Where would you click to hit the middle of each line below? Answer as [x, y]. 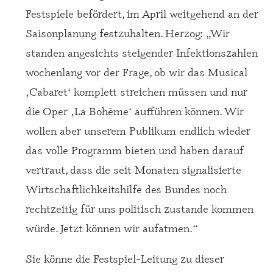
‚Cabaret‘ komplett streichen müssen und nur [136, 91]
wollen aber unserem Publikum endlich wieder [138, 130]
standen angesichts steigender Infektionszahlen [141, 52]
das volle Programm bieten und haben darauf [134, 150]
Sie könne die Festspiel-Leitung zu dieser [125, 258]
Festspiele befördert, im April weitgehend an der [142, 13]
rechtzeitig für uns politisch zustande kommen [139, 208]
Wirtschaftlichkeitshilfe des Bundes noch [126, 189]
